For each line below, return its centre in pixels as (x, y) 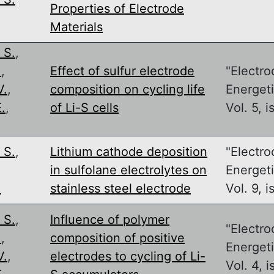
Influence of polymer (110, 219)
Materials (76, 27)
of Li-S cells (84, 107)
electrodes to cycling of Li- (128, 256)
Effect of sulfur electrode (122, 71)
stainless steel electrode (120, 188)
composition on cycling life (128, 89)
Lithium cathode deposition (129, 151)
